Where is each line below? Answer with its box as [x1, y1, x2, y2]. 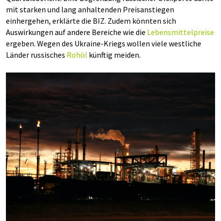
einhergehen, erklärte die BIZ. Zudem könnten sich [6, 16, 176, 26]
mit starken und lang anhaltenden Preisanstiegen [6, 4, 174, 14]
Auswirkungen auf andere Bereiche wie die [6, 27, 147, 37]
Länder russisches [6, 50, 67, 60]
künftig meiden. [87, 50, 141, 60]
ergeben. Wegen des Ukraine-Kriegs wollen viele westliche [6, 38, 201, 48]
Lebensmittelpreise [147, 27, 214, 37]
